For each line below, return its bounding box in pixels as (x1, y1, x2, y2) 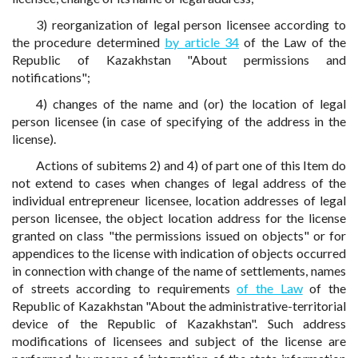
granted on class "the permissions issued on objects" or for (12, 228, 346, 243)
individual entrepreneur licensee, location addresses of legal (12, 193, 346, 208)
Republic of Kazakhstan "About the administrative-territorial (12, 298, 346, 313)
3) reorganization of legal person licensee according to (36, 17, 346, 32)
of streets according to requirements (12, 280, 237, 296)
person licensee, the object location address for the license (12, 210, 346, 225)
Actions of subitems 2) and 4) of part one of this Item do (36, 157, 346, 173)
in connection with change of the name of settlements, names (12, 263, 346, 278)
